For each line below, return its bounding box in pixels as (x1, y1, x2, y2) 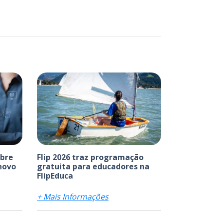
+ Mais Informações (37, 191, 109, 202)
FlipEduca (37, 170, 73, 181)
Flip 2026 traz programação (37, 151, 144, 163)
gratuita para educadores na (37, 161, 149, 172)
